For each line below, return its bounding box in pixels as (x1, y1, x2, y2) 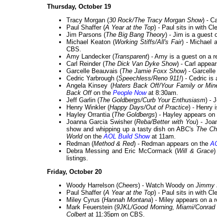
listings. (66, 155, 88, 162)
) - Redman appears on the (134, 140, 210, 148)
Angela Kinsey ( (66, 82, 112, 90)
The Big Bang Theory (106, 31, 165, 39)
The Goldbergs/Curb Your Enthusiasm (99, 96, 205, 104)
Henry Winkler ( (66, 104, 109, 111)
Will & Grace (177, 147, 214, 155)
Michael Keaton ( (66, 38, 115, 46)
